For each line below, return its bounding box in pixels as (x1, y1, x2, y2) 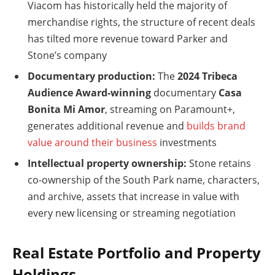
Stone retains (187, 157, 251, 171)
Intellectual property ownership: (28, 157, 187, 171)
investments (157, 136, 217, 150)
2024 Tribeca (177, 69, 238, 83)
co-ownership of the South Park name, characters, (28, 173, 260, 187)
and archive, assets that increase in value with (28, 190, 239, 204)
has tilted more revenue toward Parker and (28, 32, 228, 46)
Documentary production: (28, 69, 155, 83)
